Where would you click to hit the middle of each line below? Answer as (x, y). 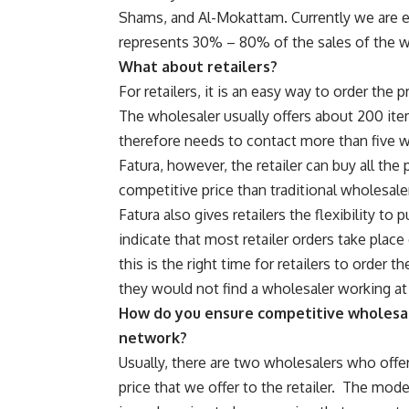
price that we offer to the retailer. (227, 388)
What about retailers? (198, 67)
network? (153, 338)
